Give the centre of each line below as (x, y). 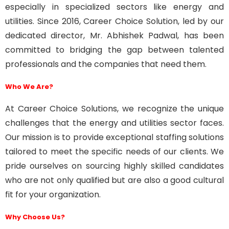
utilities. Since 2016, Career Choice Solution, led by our (114, 21)
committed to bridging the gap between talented (114, 50)
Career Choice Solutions (67, 109)
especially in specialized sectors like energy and (114, 7)
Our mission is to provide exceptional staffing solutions (114, 137)
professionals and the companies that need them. (106, 64)
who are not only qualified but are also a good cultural (114, 180)
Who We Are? (29, 87)
